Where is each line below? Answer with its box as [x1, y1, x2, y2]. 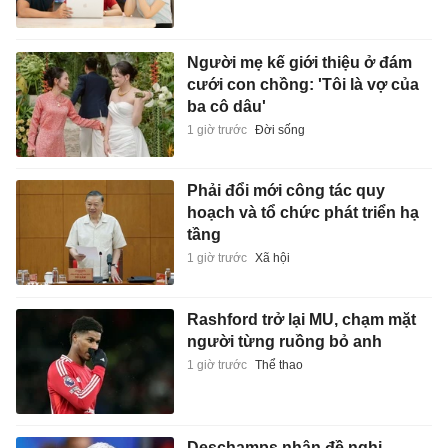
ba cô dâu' [186, 97, 266, 115]
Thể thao [254, 357, 303, 372]
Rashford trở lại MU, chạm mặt [186, 310, 416, 328]
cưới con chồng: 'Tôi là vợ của [186, 75, 419, 93]
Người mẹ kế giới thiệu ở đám [186, 53, 412, 71]
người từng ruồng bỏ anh [186, 332, 382, 350]
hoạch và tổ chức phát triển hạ [186, 204, 419, 222]
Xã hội [254, 251, 290, 266]
